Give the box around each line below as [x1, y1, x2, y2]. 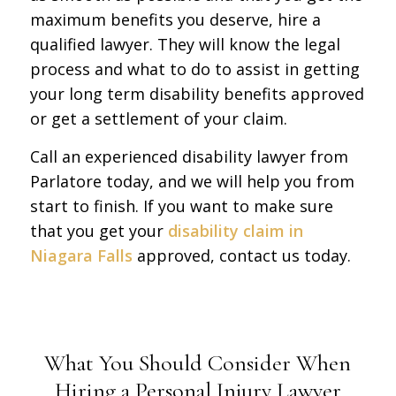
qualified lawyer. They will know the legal [29, 33, 340, 55]
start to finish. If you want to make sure [29, 195, 333, 217]
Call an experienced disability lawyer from [29, 146, 348, 168]
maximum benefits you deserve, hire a [29, 8, 321, 30]
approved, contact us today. [132, 245, 351, 267]
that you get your [29, 220, 168, 242]
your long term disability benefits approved [29, 82, 364, 104]
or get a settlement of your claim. [29, 107, 287, 129]
